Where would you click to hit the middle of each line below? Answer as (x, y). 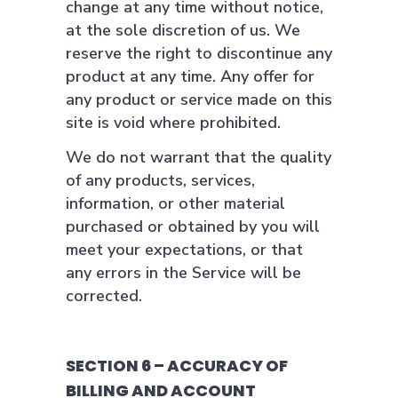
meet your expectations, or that (184, 250)
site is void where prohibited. (173, 123)
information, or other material (175, 203)
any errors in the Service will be (183, 273)
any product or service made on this (199, 99)
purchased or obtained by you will (193, 227)
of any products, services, (160, 180)
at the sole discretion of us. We (183, 30)
